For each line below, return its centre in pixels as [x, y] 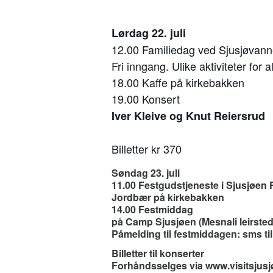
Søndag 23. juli [146, 172]
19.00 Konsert [146, 98]
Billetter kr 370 [147, 148]
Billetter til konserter [158, 253]
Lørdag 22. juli [149, 33]
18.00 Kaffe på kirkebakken [178, 82]
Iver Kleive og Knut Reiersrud [188, 115]
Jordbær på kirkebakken [168, 197]
